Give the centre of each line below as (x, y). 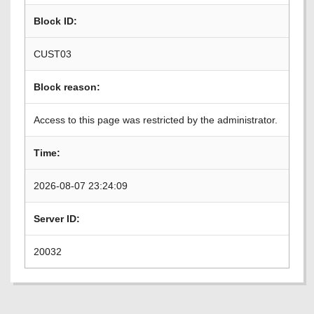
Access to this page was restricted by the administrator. (156, 120)
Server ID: (57, 219)
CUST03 (53, 54)
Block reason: (67, 87)
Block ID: (55, 21)
